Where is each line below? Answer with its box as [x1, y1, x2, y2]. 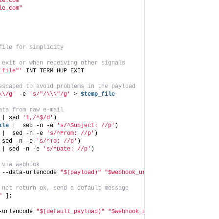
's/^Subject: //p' [57, 122, 115, 129]
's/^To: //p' [36, 137, 77, 145]
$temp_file [81, 90, 115, 98]
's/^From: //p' [46, 130, 94, 137]
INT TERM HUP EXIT [22, 67, 84, 74]
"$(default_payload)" [36, 208, 105, 215]
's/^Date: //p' [43, 145, 91, 153]
